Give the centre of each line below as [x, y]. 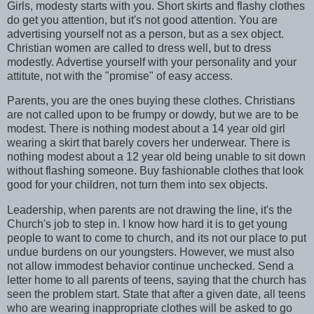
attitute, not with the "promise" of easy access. [120, 76]
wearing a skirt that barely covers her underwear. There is [149, 143]
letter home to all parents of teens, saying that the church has [157, 280]
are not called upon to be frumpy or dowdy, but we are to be [153, 115]
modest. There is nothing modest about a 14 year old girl [146, 129]
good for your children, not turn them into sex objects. [137, 185]
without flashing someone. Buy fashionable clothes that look [155, 171]
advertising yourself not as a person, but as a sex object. [145, 34]
